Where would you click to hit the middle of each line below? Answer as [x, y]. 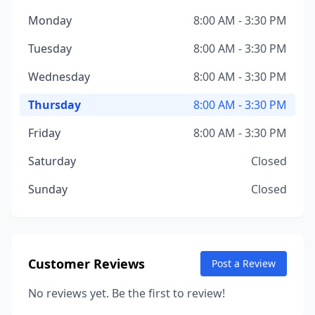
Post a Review [244, 263]
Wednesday [59, 77]
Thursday [54, 105]
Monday [50, 20]
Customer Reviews [86, 264]
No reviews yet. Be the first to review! [127, 293]
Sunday [48, 189]
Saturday [52, 161]
